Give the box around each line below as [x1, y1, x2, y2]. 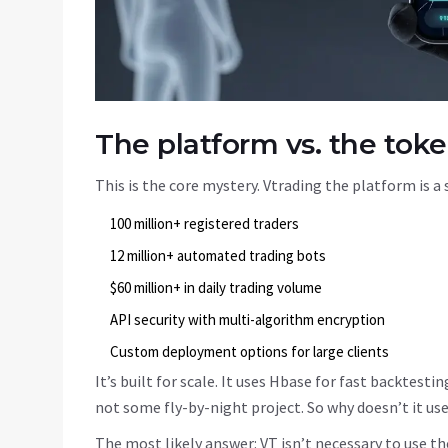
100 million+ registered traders [110, 214, 299, 234]
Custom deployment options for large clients [110, 342, 389, 362]
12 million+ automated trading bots [110, 246, 326, 266]
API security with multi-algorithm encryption [110, 310, 385, 330]
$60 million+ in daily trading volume [110, 278, 322, 298]
